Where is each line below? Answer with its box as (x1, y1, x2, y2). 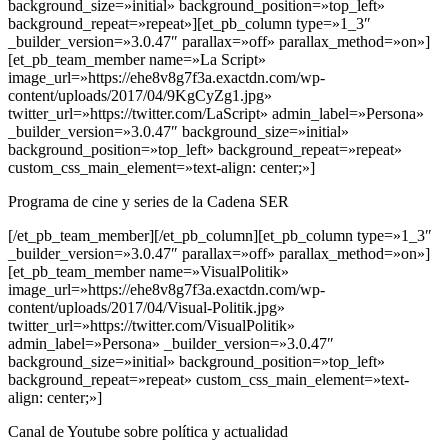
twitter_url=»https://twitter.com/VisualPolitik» (8, 317, 295, 335)
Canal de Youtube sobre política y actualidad (8, 423, 288, 441)
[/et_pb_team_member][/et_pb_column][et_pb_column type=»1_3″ (8, 227, 432, 245)
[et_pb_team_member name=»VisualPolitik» (8, 263, 289, 281)
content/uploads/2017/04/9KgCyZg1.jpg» (8, 87, 272, 105)
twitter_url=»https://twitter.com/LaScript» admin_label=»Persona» (8, 105, 424, 123)
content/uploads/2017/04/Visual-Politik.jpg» (8, 299, 285, 317)
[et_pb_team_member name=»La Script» (8, 51, 266, 69)
